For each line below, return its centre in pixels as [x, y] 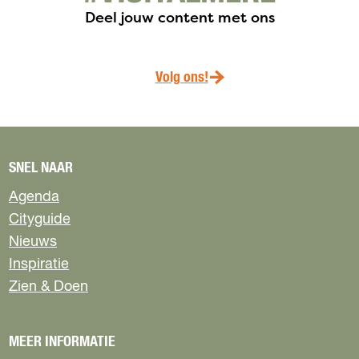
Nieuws [33, 242]
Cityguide [40, 220]
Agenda [34, 197]
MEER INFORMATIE [62, 342]
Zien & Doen [48, 287]
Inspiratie [39, 264]
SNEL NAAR [41, 168]
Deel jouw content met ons [179, 17]
